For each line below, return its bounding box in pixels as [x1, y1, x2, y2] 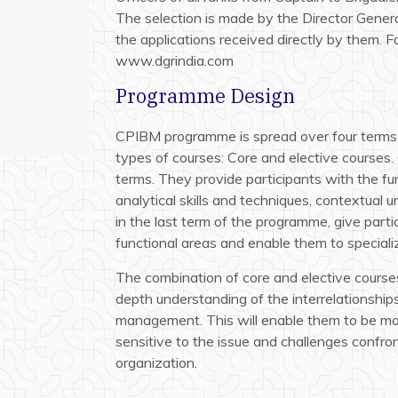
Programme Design [115, 83, 295, 108]
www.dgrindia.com [115, 52, 234, 69]
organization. [115, 354, 197, 371]
